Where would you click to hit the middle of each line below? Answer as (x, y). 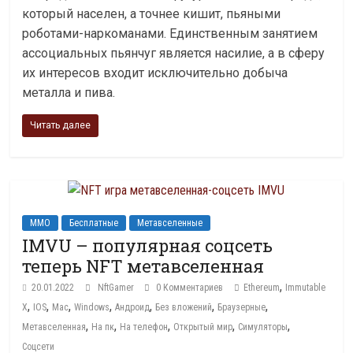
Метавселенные (170, 223)
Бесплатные (94, 223)
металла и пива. (69, 93)
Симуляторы (263, 327)
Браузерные (242, 307)
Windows (92, 307)
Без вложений (184, 307)
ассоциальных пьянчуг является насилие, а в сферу (174, 53)
